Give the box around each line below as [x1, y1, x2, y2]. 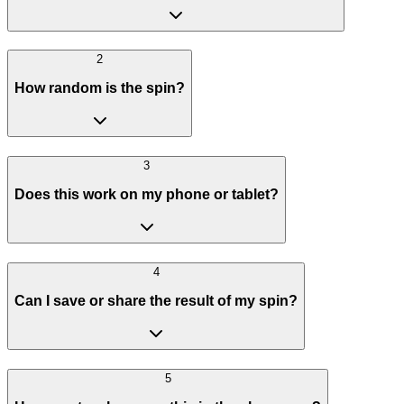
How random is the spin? [14, 79, 185, 96]
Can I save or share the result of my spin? [14, 292, 298, 308]
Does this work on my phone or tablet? [14, 186, 279, 202]
